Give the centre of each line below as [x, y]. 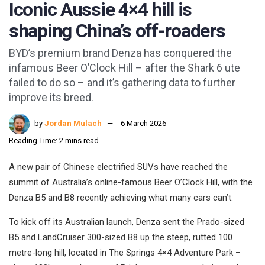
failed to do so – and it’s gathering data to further [122, 83]
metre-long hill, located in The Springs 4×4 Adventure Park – [125, 253]
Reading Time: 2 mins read [54, 141]
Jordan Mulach [73, 124]
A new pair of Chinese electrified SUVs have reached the [118, 167]
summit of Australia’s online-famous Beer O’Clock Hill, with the [131, 182]
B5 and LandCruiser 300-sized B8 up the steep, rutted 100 [121, 237]
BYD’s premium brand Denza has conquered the [120, 53]
